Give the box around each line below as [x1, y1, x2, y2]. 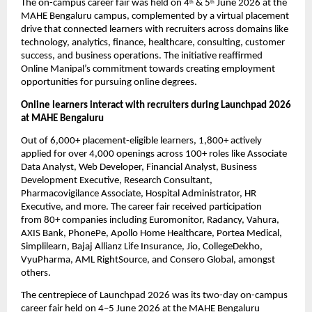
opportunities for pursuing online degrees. [21, 77, 197, 88]
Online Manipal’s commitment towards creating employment [21, 64, 275, 75]
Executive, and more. [21, 202, 109, 213]
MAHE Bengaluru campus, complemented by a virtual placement [21, 11, 289, 22]
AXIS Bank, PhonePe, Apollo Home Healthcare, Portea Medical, [21, 228, 282, 240]
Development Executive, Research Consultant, [21, 175, 212, 187]
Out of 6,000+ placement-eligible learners [21, 136, 194, 147]
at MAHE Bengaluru [21, 113, 104, 124]
